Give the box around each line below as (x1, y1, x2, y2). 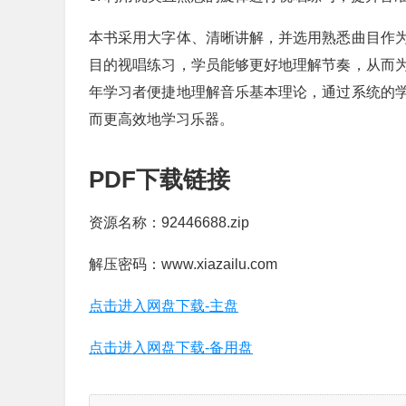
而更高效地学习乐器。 (89, 111, 234, 127)
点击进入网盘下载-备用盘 (89, 340, 253, 355)
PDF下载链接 (89, 167, 230, 192)
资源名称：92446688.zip (89, 215, 249, 230)
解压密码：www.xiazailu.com (89, 256, 277, 272)
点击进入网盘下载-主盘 (89, 298, 238, 314)
